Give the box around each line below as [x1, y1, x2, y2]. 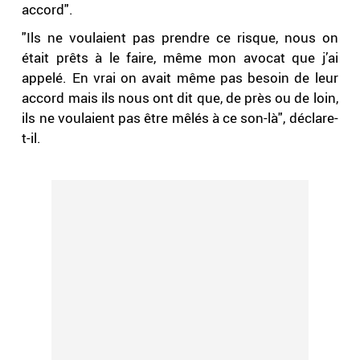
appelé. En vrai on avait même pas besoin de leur [22, 68, 338, 88]
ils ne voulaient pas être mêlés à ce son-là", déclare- [22, 108, 338, 128]
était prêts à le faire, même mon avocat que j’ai [22, 48, 338, 67]
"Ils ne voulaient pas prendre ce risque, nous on [22, 28, 338, 47]
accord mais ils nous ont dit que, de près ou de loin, [22, 88, 338, 108]
